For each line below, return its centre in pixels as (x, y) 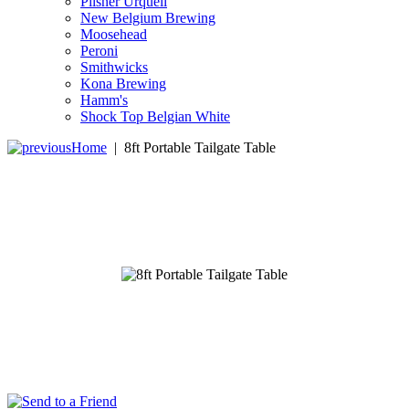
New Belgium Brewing (148, 18)
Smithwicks (114, 67)
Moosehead (114, 34)
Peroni (99, 51)
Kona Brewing (123, 84)
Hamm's (104, 100)
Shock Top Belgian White (155, 116)
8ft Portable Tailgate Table (200, 147)
